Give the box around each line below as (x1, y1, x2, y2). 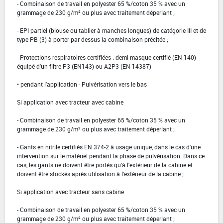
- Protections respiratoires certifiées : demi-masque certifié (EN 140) (17, 53, 196, 61)
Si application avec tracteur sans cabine (17, 187, 124, 196)
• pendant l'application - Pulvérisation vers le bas (17, 80, 147, 88)
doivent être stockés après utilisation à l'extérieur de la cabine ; (17, 169, 184, 178)
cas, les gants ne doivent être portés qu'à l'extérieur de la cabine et (17, 160, 193, 169)
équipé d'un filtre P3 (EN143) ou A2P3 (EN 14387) (17, 62, 151, 70)
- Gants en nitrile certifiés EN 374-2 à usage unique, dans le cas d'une (17, 142, 201, 151)
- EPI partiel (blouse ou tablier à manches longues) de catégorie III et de (17, 26, 206, 34)
